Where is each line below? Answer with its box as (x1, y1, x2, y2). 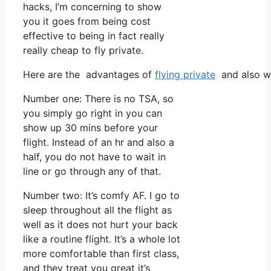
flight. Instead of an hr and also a (23, 136, 174, 149)
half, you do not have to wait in (23, 151, 166, 163)
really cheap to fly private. (23, 44, 143, 57)
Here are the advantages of (23, 68, 155, 81)
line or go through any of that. (23, 165, 161, 178)
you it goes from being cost (23, 15, 151, 28)
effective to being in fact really (23, 30, 165, 42)
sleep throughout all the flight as (23, 204, 172, 217)
